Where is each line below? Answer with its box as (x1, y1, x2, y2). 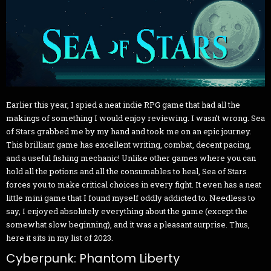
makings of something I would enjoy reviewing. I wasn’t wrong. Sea (6, 112, 265, 123)
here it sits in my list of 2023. (6, 232, 113, 243)
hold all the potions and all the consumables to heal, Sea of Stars (6, 165, 247, 177)
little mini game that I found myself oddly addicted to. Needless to (6, 192, 255, 203)
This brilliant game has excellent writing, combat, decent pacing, (6, 139, 251, 150)
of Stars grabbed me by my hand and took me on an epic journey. (6, 125, 252, 137)
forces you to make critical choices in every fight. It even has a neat (6, 178, 261, 190)
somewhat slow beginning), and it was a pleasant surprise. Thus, (6, 218, 250, 230)
